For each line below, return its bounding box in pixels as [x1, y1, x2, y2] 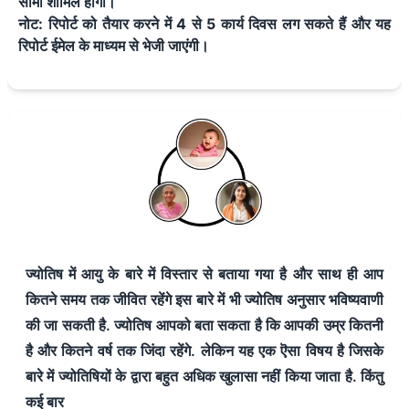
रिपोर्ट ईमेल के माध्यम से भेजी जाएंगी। [18, 36, 209, 55]
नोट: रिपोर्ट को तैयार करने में [18, 14, 177, 33]
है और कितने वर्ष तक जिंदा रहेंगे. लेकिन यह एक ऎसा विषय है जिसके [26, 341, 383, 360]
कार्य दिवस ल [220, 14, 292, 33]
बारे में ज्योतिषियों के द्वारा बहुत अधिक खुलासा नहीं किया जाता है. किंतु [26, 366, 383, 385]
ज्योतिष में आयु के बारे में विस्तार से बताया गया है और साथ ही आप [26, 264, 383, 283]
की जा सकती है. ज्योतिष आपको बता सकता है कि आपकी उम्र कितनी [26, 315, 383, 334]
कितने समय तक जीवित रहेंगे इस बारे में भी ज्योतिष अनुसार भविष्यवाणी [26, 289, 383, 309]
